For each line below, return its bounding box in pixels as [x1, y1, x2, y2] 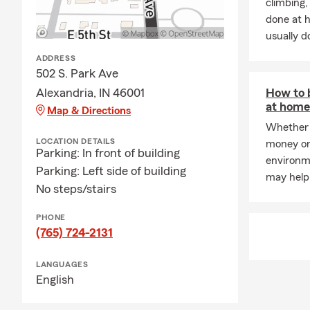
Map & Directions [47, 104, 131, 116]
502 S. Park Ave [36, 66, 118, 80]
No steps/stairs [36, 182, 116, 195]
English [36, 273, 74, 286]
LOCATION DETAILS [36, 136, 116, 145]
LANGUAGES [36, 259, 89, 268]
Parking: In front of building [36, 146, 180, 159]
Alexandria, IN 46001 [36, 86, 145, 99]
